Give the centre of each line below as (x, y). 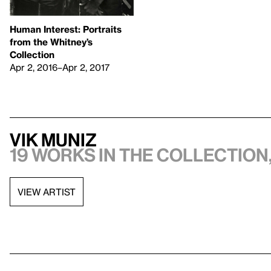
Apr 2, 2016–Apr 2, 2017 (60, 67)
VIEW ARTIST (47, 191)
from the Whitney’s (51, 42)
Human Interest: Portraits (66, 29)
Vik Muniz (53, 140)
